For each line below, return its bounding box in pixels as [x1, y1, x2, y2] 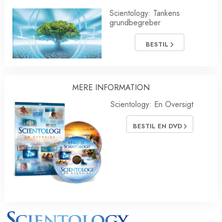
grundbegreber [110, 17, 161, 28]
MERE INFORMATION [72, 82, 150, 94]
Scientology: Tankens [110, 7, 180, 19]
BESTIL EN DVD [132, 121, 184, 131]
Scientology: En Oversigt [111, 99, 193, 111]
